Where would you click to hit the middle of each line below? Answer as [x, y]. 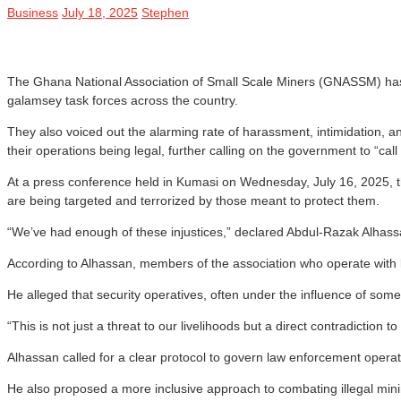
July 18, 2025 [100, 12]
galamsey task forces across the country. [123, 100]
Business [33, 12]
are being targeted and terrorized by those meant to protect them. [193, 200]
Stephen [165, 12]
